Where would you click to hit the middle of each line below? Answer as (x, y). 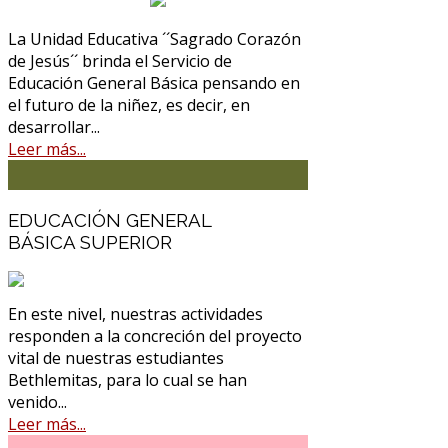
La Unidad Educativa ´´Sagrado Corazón (154, 38)
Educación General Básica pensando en (154, 82)
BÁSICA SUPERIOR (90, 241)
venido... (37, 402)
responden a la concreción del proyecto (155, 336)
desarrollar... (54, 126)
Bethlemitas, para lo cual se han (127, 380)
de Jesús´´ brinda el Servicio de (120, 60)
